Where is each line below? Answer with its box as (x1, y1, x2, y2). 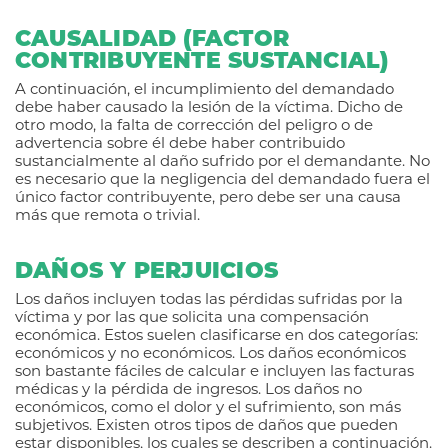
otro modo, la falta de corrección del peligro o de (15, 119, 373, 135)
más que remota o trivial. (15, 209, 200, 225)
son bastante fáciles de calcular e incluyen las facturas (15, 365, 414, 381)
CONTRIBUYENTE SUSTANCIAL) (15, 51, 389, 75)
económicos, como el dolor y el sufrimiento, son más (15, 401, 401, 417)
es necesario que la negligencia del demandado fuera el (15, 173, 430, 189)
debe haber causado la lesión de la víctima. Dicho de (15, 101, 403, 117)
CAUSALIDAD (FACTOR (15, 29, 289, 53)
